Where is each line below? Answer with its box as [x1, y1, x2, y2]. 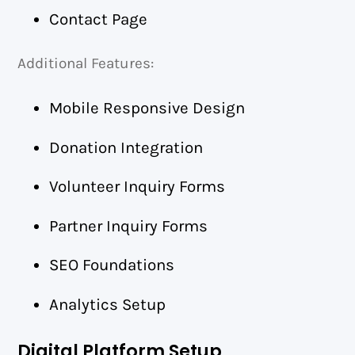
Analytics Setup [49, 294, 166, 314]
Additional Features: [17, 55, 155, 73]
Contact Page [49, 9, 148, 29]
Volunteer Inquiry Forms [49, 177, 226, 197]
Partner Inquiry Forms [49, 216, 208, 235]
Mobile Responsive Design [49, 98, 246, 118]
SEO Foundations [49, 255, 175, 275]
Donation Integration [49, 137, 204, 157]
